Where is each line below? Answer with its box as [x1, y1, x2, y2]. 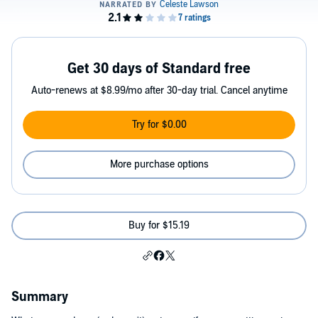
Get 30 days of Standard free [67, 60, 251, 78]
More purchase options [109, 158, 209, 171]
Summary [11, 290, 68, 305]
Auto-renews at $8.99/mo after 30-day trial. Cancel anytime [31, 84, 287, 97]
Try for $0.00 [131, 119, 187, 131]
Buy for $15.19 [128, 219, 190, 232]
